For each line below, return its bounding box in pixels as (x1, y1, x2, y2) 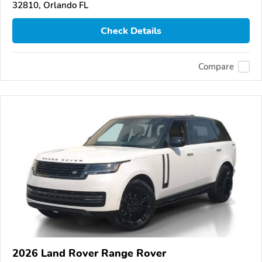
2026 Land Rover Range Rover (12, 246, 166, 261)
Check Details (101, 24, 161, 37)
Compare (198, 60, 234, 73)
